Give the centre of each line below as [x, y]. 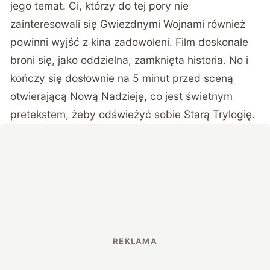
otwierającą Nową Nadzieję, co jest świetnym [122, 96]
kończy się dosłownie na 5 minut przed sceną [122, 78]
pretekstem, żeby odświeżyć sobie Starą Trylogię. [133, 115]
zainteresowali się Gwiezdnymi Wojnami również [128, 24]
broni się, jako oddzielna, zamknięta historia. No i [130, 60]
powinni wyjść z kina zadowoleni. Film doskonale [130, 42]
